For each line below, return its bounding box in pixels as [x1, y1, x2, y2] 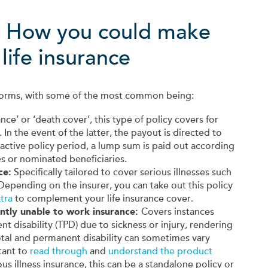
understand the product [108, 245, 212, 258]
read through [30, 245, 87, 258]
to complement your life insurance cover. [13, 193, 193, 205]
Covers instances [141, 206, 214, 218]
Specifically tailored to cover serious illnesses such [11, 166, 232, 179]
